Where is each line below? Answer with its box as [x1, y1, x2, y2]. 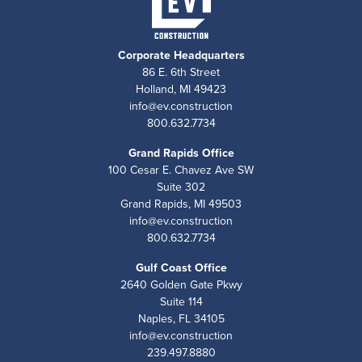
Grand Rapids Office [128, 144, 234, 162]
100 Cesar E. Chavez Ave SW [108, 161, 254, 179]
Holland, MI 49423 [136, 80, 226, 98]
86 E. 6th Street [142, 63, 220, 81]
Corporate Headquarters [117, 46, 245, 64]
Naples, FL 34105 [137, 309, 225, 327]
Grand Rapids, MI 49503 [120, 195, 242, 213]
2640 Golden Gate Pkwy [120, 276, 242, 293]
